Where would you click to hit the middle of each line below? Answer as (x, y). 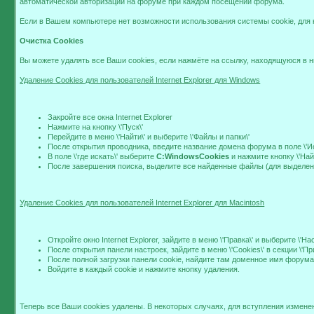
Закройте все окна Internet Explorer (110, 117)
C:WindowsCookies (193, 156)
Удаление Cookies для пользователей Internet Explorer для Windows (140, 80)
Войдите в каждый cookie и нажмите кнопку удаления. (144, 269)
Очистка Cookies (52, 41)
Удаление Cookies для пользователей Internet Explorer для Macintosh (142, 203)
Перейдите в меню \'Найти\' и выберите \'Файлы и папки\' (149, 136)
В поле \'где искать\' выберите (102, 156)
